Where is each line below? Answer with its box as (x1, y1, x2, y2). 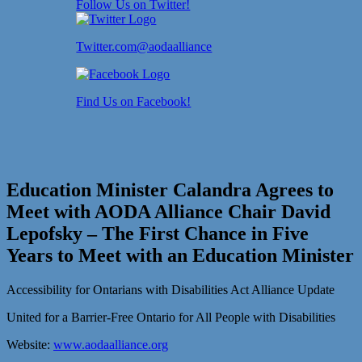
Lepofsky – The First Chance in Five (6, 222, 309, 244)
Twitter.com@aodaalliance (76, 40, 213, 54)
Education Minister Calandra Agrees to (6, 179, 334, 200)
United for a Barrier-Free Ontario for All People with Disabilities (6, 309, 335, 324)
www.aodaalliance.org (53, 337, 168, 351)
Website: (6, 337, 53, 351)
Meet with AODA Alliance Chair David (6, 200, 330, 222)
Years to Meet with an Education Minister (6, 244, 354, 266)
